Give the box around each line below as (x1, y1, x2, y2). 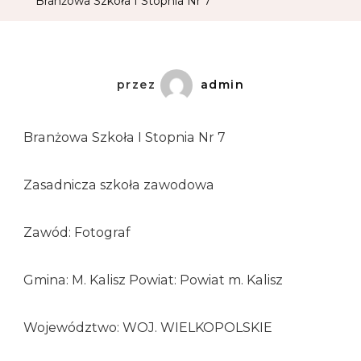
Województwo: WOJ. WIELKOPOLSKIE (23, 319, 272, 335)
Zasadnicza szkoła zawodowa (23, 176, 214, 193)
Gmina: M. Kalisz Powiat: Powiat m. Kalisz (23, 272, 283, 288)
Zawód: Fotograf (23, 224, 131, 240)
